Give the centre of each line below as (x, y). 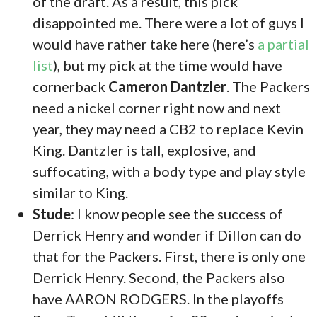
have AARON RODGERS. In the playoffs (158, 298)
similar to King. (81, 192)
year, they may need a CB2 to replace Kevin (168, 128)
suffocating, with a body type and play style (169, 171)
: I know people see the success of (177, 213)
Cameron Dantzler (168, 86)
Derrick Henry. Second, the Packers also (159, 277)
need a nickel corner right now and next (157, 107)
